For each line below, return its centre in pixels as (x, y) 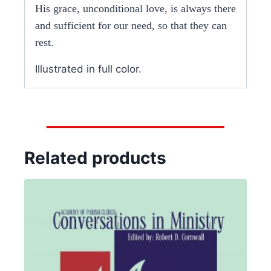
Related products (95, 158)
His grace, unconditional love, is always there (135, 9)
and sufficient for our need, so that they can (131, 26)
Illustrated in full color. (88, 69)
